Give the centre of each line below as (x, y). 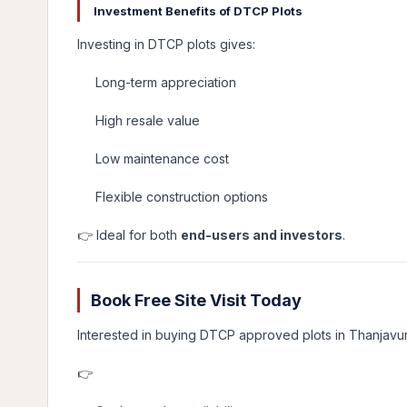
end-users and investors (262, 235)
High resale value (148, 120)
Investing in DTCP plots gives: (166, 44)
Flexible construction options (182, 197)
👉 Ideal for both (129, 235)
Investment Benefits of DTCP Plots (197, 11)
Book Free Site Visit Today (196, 300)
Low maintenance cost (162, 159)
